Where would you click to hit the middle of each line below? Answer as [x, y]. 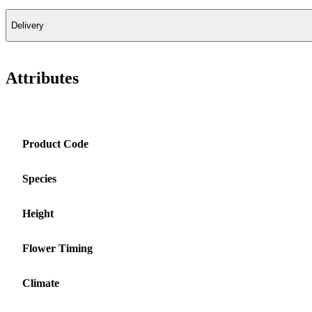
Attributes [42, 78]
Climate [41, 283]
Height [38, 213]
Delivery [28, 25]
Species [39, 178]
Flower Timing [57, 248]
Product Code [55, 143]
